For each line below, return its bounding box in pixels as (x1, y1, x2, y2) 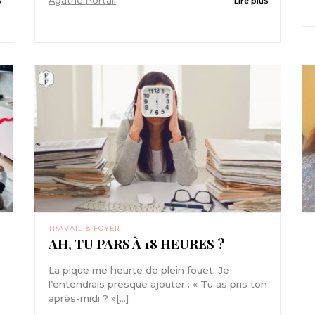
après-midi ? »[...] (49, 292, 130, 304)
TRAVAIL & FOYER (49, 224, 121, 232)
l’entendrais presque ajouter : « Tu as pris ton (49, 278, 268, 290)
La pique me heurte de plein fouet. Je (49, 264, 230, 276)
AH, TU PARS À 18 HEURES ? (49, 233, 225, 252)
